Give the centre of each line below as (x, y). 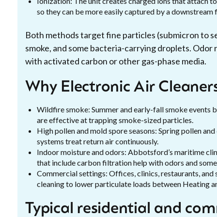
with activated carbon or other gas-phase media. (116, 61)
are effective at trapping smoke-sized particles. (115, 120)
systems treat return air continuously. (98, 141)
